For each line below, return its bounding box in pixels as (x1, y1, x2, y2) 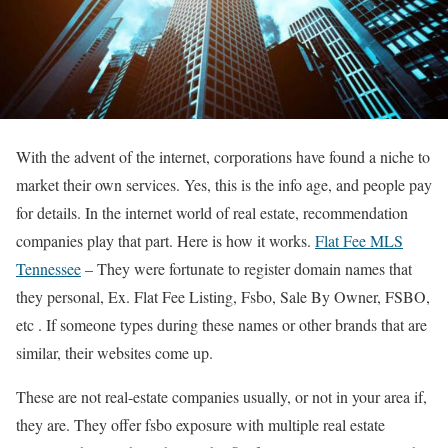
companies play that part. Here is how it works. (16, 229, 315, 251)
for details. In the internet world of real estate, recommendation (16, 201, 408, 223)
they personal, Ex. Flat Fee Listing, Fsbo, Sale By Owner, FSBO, (16, 285, 430, 307)
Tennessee (16, 257, 81, 279)
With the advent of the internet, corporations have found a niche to (16, 145, 430, 167)
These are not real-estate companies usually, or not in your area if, (16, 385, 427, 407)
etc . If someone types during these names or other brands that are (16, 313, 427, 335)
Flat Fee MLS (315, 229, 403, 251)
